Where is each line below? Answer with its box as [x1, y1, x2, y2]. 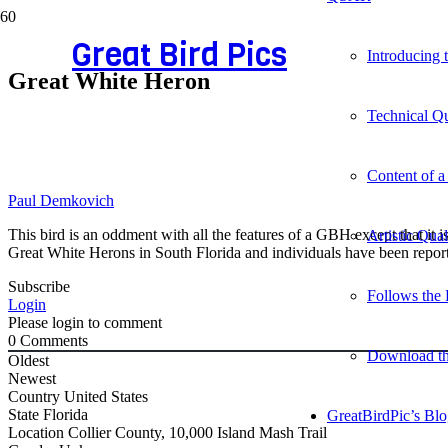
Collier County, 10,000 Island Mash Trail [68, 423, 327, 441]
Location [8, 423, 68, 441]
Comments [16, 331, 88, 349]
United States [64, 387, 148, 405]
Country [8, 387, 64, 405]
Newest [8, 369, 56, 387]
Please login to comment [8, 313, 162, 331]
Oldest [8, 351, 49, 369]
